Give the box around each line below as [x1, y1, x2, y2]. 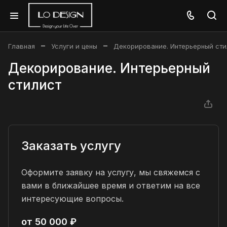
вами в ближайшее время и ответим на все [21, 180, 200, 191]
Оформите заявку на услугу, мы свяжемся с [21, 167, 200, 177]
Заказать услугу [21, 138, 121, 153]
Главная [8, 42, 35, 50]
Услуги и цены [51, 42, 97, 50]
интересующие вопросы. [21, 194, 124, 204]
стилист [8, 77, 62, 93]
